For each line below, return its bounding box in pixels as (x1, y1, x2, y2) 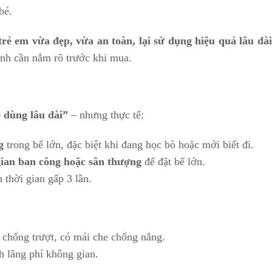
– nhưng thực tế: (68, 109, 144, 121)
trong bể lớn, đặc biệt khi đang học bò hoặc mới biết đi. (4, 138, 254, 151)
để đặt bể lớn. (141, 155, 205, 168)
